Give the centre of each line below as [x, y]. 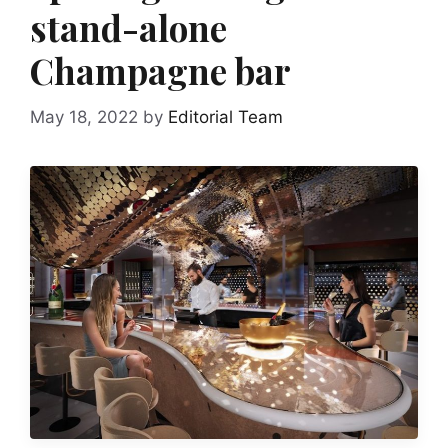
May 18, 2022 [84, 116]
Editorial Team [225, 116]
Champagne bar [160, 71]
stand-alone [128, 28]
